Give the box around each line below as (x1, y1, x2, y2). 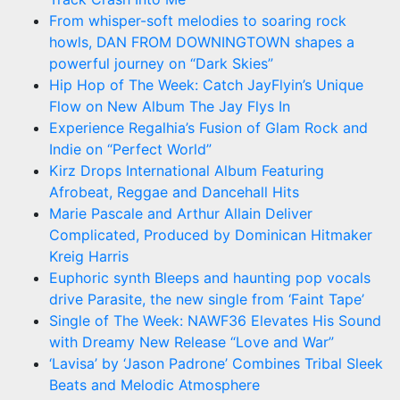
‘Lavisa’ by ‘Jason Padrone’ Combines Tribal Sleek (49, 354, 383, 372)
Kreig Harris (49, 246, 129, 265)
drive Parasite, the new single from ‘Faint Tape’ (49, 289, 364, 308)
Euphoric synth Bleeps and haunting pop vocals (49, 268, 371, 287)
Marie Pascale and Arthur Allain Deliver (49, 204, 312, 222)
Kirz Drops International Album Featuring (49, 161, 324, 179)
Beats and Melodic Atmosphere (49, 375, 260, 394)
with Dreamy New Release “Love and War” (49, 332, 334, 351)
